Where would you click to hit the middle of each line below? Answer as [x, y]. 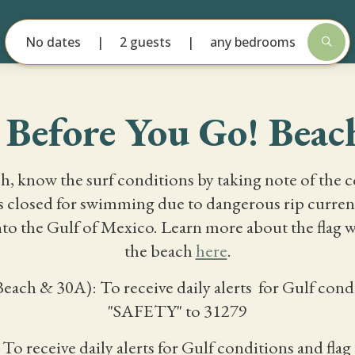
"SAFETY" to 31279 [177, 311]
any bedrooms [253, 42]
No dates [53, 42]
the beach [160, 250]
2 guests [145, 42]
